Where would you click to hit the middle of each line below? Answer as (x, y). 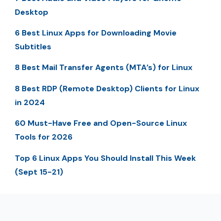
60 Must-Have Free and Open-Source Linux (101, 123)
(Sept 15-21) (39, 172)
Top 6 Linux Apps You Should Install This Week (105, 158)
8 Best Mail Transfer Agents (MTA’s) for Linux (104, 68)
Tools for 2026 (44, 137)
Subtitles (33, 46)
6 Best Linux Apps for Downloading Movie (96, 33)
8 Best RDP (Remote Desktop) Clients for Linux (107, 88)
